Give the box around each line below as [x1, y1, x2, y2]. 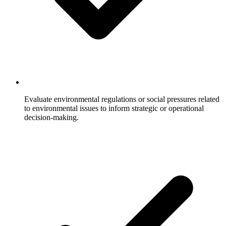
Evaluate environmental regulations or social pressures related [24, 94, 219, 103]
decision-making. [24, 112, 79, 122]
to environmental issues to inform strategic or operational [24, 103, 204, 112]
